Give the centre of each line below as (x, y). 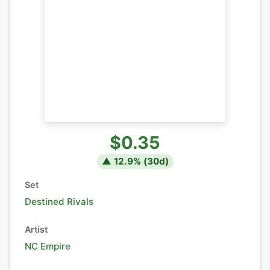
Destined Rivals (59, 202)
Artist (36, 229)
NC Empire (48, 246)
